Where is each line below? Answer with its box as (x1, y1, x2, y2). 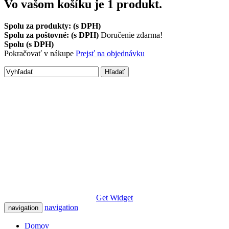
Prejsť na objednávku (76, 49, 145, 58)
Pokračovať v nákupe (4, 49, 76, 58)
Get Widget (96, 193, 133, 202)
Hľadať (105, 67, 125, 76)
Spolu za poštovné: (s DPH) (4, 30, 101, 39)
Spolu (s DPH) (4, 39, 54, 49)
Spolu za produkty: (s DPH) (4, 21, 101, 30)
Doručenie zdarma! (101, 30, 163, 39)
